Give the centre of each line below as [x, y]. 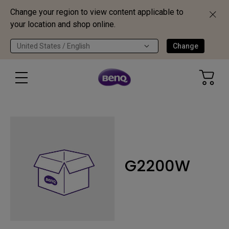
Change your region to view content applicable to [97, 12]
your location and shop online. [63, 24]
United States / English [53, 46]
